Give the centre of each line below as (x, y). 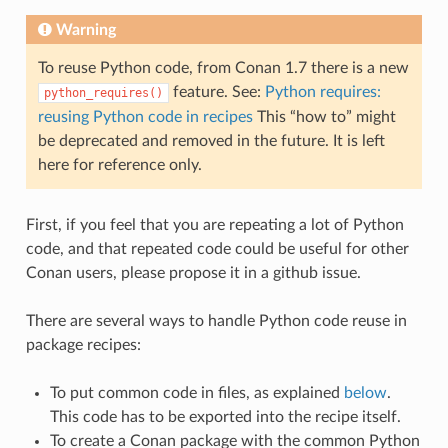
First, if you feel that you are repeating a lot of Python (214, 224)
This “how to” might (324, 116)
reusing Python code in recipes (145, 116)
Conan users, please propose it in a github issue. (193, 272)
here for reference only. (119, 164)
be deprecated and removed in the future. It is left (211, 140)
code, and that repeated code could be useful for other (217, 248)
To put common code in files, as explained (196, 392)
